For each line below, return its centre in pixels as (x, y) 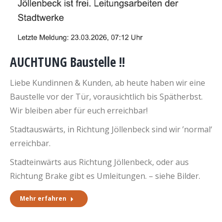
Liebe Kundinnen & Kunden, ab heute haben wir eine (108, 83)
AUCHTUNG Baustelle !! (67, 62)
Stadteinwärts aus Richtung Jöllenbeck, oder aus (99, 162)
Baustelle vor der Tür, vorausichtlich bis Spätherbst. (106, 96)
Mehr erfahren (43, 198)
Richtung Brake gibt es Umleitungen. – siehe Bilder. (105, 176)
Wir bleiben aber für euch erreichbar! (79, 110)
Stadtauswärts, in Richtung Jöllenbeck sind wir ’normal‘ (111, 129)
